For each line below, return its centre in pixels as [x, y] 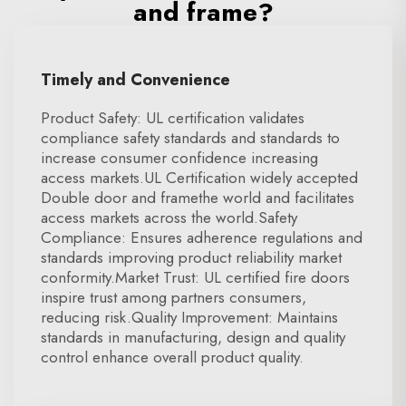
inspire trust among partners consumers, [174, 297]
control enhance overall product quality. [172, 357]
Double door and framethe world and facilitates [198, 198]
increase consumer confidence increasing [179, 158]
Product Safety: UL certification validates [173, 118]
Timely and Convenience [135, 80]
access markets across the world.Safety [169, 217]
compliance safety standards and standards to [190, 138]
